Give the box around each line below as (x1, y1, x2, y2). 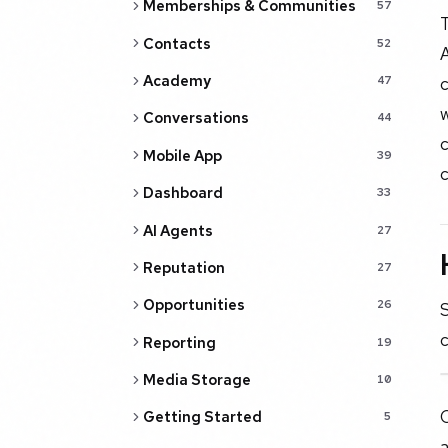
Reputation (142, 257, 225, 277)
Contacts (142, 33, 211, 53)
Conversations (142, 108, 249, 128)
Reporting (142, 332, 216, 352)
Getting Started (142, 407, 262, 427)
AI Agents (142, 220, 213, 240)
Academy (142, 71, 211, 91)
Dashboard (142, 183, 223, 203)
